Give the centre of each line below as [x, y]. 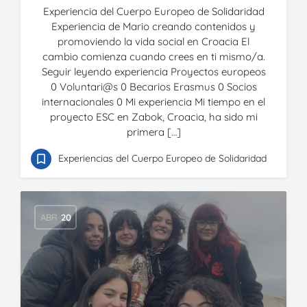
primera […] [153, 132]
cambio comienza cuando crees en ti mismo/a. [153, 57]
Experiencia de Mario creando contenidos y [153, 26]
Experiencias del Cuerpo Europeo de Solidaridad [162, 158]
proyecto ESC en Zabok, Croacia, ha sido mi [153, 117]
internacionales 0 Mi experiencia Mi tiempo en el [153, 102]
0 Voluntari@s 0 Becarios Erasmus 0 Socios [153, 87]
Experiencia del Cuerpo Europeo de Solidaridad [153, 11]
